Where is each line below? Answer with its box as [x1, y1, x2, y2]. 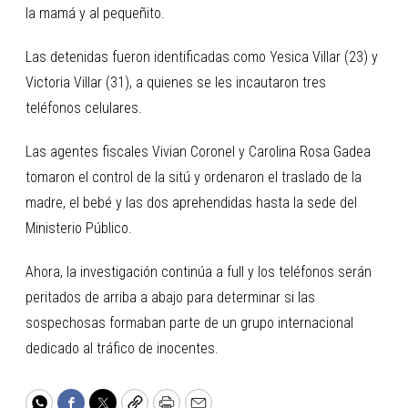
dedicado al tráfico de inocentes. [25, 340, 219, 358]
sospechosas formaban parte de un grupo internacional [25, 314, 353, 332]
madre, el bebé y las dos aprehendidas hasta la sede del [25, 194, 357, 212]
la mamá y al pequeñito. [25, 5, 165, 23]
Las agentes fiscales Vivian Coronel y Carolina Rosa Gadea [25, 143, 371, 161]
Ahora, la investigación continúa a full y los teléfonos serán [25, 263, 372, 281]
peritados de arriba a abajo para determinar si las [25, 289, 315, 307]
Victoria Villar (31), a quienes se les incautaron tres [25, 74, 326, 92]
